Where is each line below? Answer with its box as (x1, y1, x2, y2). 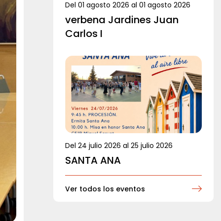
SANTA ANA (65, 153, 121, 167)
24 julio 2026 (78, 140, 121, 150)
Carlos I (65, 27, 103, 41)
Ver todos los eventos (65, 184, 145, 194)
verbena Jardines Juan (65, 13, 179, 27)
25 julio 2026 (131, 140, 173, 150)
